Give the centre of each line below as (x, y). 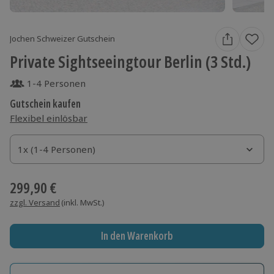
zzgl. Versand (35, 202)
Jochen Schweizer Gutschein (62, 39)
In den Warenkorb (137, 236)
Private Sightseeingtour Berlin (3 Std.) (130, 61)
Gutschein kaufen (45, 103)
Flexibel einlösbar (49, 118)
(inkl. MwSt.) (83, 202)
